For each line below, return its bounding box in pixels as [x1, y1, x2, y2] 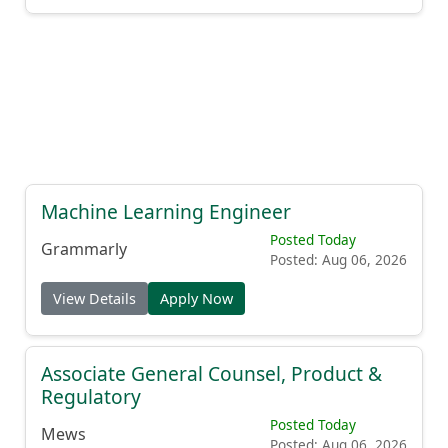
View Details [53, 289, 136, 308]
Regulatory [41, 383, 141, 410]
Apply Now [160, 289, 233, 308]
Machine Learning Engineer [41, 198, 291, 225]
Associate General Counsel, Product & [41, 360, 382, 387]
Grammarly [41, 237, 127, 260]
